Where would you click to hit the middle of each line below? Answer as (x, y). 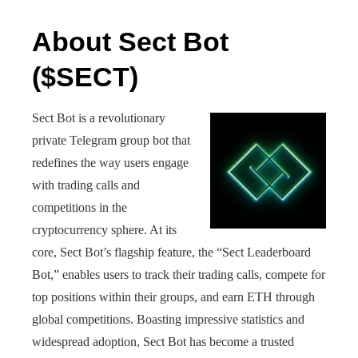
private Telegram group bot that (111, 140)
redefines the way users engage (110, 163)
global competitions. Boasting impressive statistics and (168, 319)
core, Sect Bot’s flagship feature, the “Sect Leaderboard (171, 252)
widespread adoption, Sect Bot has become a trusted (163, 342)
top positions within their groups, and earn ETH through (173, 297)
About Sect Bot (130, 42)
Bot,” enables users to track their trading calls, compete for (179, 274)
